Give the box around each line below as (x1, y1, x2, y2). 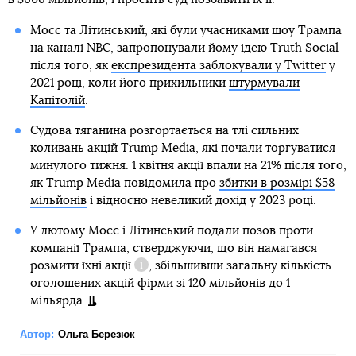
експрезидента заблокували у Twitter (110, 59, 326, 72)
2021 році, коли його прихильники (29, 76, 229, 89)
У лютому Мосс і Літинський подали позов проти (29, 224, 313, 237)
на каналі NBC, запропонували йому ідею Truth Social (29, 41, 339, 54)
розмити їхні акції (29, 259, 131, 272)
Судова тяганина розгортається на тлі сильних (29, 124, 299, 137)
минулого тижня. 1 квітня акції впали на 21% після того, (29, 159, 346, 172)
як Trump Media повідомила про (29, 176, 219, 189)
